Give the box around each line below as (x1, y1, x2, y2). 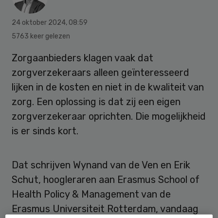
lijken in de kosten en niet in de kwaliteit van (12, 81, 204, 93)
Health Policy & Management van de (12, 188, 171, 200)
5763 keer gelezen (12, 32, 70, 40)
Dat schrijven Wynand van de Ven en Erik (12, 159, 190, 171)
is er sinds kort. (12, 125, 78, 137)
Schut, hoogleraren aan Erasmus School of (12, 173, 200, 185)
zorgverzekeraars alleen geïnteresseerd (12, 66, 189, 78)
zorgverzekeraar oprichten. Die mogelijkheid (12, 110, 206, 122)
